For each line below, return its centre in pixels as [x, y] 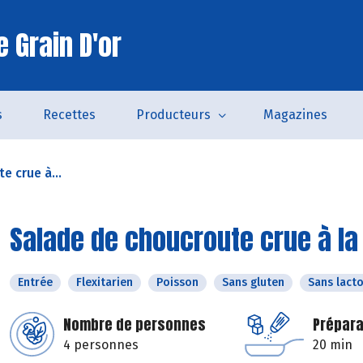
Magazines [295, 115]
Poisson [177, 282]
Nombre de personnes [135, 325]
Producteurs [173, 115]
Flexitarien [105, 282]
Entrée [35, 282]
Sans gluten [253, 282]
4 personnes [101, 345]
